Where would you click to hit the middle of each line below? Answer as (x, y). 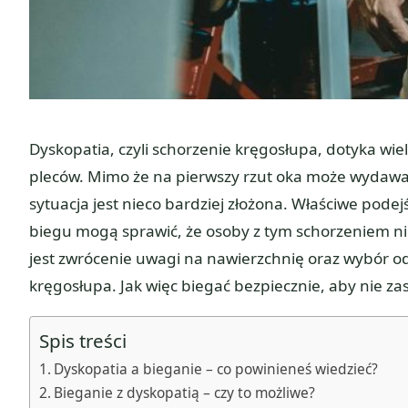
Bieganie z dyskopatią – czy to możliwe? (185, 392)
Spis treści (83, 340)
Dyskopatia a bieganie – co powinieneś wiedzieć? (216, 368)
